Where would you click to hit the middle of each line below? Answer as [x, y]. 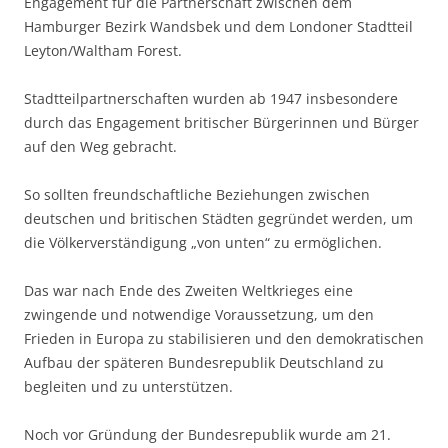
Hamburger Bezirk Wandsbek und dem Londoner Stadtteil [218, 27]
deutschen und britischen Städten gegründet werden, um [218, 219]
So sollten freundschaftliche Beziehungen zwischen [197, 195]
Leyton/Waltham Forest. [103, 51]
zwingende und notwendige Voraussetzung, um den [199, 315]
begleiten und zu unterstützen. [128, 387]
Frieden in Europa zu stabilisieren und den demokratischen [224, 339]
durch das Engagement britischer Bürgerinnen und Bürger [221, 123]
